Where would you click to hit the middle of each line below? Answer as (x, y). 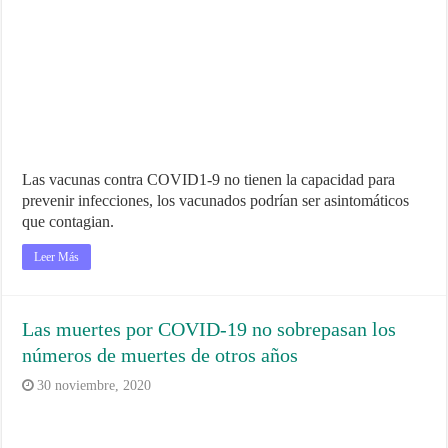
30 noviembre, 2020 (94, 385)
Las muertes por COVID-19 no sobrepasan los (209, 328)
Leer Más (57, 256)
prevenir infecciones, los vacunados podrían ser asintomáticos (216, 200)
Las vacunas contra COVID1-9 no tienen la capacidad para (209, 179)
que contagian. (68, 221)
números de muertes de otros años (160, 354)
